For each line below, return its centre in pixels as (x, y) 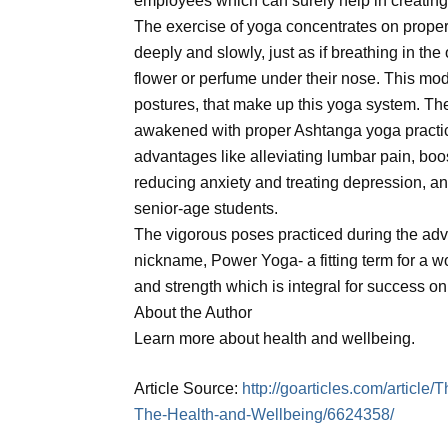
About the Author (193, 313)
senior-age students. (206, 209)
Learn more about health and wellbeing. (275, 339)
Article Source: (188, 389)
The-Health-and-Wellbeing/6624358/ (264, 415)
